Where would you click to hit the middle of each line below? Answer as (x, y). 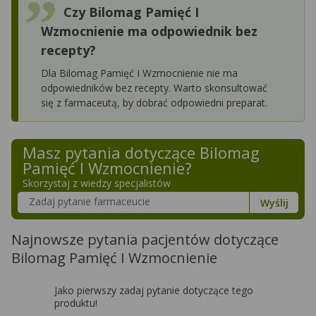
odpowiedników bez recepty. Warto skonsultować (154, 87)
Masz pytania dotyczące (111, 152)
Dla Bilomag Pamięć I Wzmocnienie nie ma (139, 73)
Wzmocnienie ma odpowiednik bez (149, 31)
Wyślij (274, 202)
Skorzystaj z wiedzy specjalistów (97, 183)
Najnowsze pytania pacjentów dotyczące (145, 239)
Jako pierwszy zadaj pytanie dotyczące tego (153, 290)
